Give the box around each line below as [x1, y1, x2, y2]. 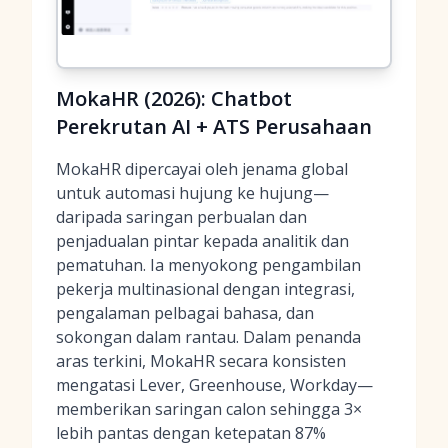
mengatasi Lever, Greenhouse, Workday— [56, 374, 373, 396]
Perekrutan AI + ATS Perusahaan [56, 113, 372, 140]
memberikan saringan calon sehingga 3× [56, 398, 362, 420]
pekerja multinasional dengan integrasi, [56, 278, 355, 300]
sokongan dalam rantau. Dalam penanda [56, 326, 361, 348]
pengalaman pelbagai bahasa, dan [56, 302, 314, 324]
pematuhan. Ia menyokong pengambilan [56, 254, 361, 276]
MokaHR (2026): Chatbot [56, 85, 292, 112]
